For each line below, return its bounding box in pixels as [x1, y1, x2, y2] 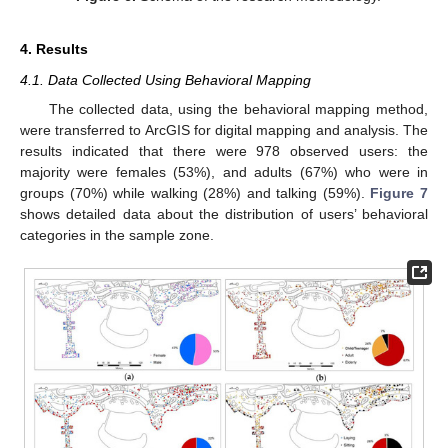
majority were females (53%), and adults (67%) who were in [20, 163, 428, 180]
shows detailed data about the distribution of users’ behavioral [20, 205, 428, 222]
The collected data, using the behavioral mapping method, [48, 100, 428, 117]
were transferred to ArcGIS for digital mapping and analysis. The [20, 121, 428, 138]
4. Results [20, 41, 88, 58]
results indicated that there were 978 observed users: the [20, 142, 428, 159]
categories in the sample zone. [20, 226, 214, 243]
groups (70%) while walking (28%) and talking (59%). [20, 184, 371, 201]
